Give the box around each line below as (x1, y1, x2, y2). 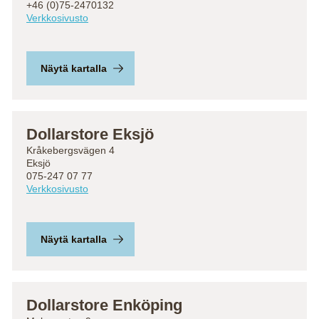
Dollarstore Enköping (26, 296, 182, 314)
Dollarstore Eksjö (26, 125, 154, 143)
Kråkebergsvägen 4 (26, 145, 115, 156)
